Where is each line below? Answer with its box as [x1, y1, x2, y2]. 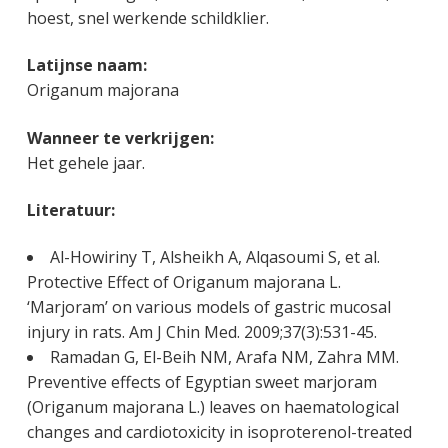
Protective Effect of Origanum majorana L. [26, 270, 341, 293]
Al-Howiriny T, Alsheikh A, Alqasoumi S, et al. [49, 245, 380, 268]
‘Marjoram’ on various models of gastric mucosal [26, 295, 391, 318]
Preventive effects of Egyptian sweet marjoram [26, 370, 377, 393]
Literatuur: [26, 198, 115, 221]
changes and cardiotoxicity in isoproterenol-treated [26, 420, 412, 443]
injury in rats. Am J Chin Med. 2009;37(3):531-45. [26, 320, 377, 343]
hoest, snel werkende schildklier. [26, 7, 269, 30]
